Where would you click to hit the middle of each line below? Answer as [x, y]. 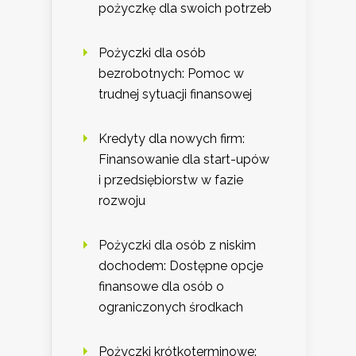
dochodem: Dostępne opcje [181, 265]
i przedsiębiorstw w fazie [171, 180]
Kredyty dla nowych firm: [172, 138]
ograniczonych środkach [171, 307]
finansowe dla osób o [161, 286]
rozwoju [122, 200]
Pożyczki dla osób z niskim [177, 245]
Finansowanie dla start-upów [184, 159]
